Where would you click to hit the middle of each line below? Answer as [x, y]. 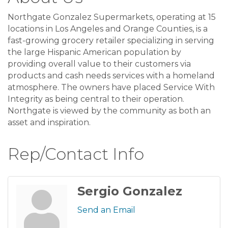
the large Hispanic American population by [94, 52]
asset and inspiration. [49, 122]
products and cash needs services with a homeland [111, 75]
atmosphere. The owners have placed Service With [111, 87]
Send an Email [106, 210]
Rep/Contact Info [76, 154]
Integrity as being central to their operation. [96, 99]
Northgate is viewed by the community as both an [109, 110]
